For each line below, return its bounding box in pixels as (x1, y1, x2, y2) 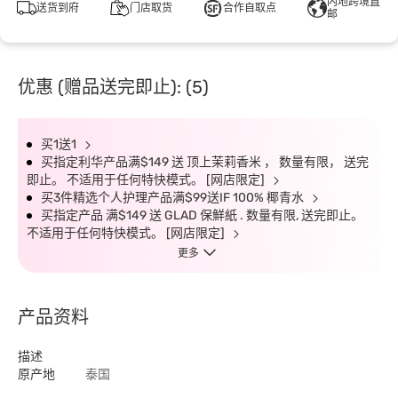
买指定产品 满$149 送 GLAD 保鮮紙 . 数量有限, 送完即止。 (41, 208, 363, 223)
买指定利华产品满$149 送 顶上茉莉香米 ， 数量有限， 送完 (41, 155, 369, 170)
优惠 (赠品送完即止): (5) (18, 76, 209, 98)
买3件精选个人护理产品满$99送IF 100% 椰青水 (41, 190, 306, 205)
